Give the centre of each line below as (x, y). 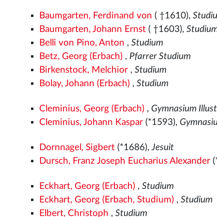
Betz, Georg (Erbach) (81, 56)
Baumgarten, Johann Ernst (93, 29)
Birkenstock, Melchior (84, 70)
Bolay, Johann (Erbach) (85, 83)
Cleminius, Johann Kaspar (91, 122)
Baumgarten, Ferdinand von (96, 15)
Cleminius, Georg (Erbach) (92, 108)
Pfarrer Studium (160, 56)
